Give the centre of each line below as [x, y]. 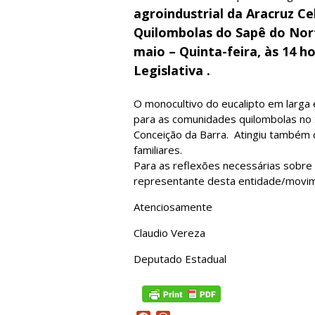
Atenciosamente [173, 207]
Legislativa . [172, 70]
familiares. [158, 150]
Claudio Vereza [169, 233]
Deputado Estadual [180, 259]
